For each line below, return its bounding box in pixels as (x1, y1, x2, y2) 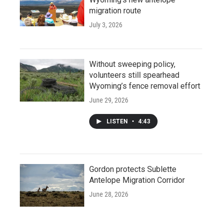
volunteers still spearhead (89, 70, 179, 80)
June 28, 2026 (89, 190, 128, 198)
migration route (89, 5, 141, 15)
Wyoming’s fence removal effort (89, 81, 200, 91)
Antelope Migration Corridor (89, 175, 185, 185)
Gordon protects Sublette (89, 164, 176, 174)
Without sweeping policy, (89, 59, 175, 69)
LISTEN (107, 117, 129, 125)
